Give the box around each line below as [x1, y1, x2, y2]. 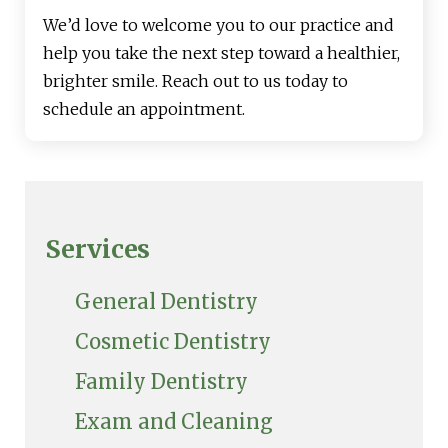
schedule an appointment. [43, 99, 245, 120]
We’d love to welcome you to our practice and [43, 15, 394, 36]
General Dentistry [75, 289, 258, 315]
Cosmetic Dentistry [75, 329, 271, 355]
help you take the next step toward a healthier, [43, 43, 400, 64]
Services [45, 233, 150, 266]
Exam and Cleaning [75, 409, 273, 435]
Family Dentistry [75, 369, 248, 395]
